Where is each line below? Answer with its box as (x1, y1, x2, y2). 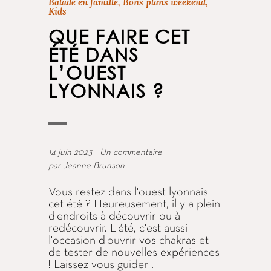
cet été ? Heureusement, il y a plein (48, 199, 220, 211)
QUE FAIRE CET (48, 25, 191, 48)
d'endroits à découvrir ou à (48, 211, 180, 223)
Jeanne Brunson (63, 162, 125, 171)
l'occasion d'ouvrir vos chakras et (48, 235, 209, 247)
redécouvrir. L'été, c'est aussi (48, 223, 188, 235)
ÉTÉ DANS (48, 44, 139, 67)
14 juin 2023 (48, 148, 92, 157)
